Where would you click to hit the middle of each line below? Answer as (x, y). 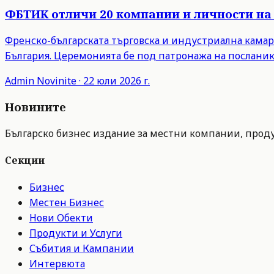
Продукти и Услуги (76, 233)
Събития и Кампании (82, 248)
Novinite (57, 80)
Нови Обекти (61, 217)
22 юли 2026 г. (117, 80)
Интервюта (57, 263)
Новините (35, 107)
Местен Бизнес (67, 202)
